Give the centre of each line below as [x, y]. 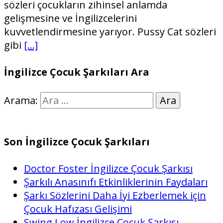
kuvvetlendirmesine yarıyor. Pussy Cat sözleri [110, 32]
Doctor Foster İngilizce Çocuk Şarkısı [108, 168]
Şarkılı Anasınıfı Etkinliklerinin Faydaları [116, 182]
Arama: [21, 100]
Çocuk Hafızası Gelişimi [78, 209]
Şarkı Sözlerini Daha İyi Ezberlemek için [115, 195]
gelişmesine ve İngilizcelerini [70, 18]
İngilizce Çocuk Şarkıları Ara [77, 72]
